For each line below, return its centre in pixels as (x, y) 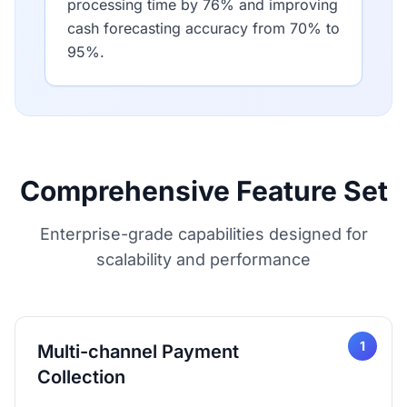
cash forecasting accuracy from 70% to (203, 28)
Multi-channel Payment (138, 352)
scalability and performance (203, 259)
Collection (81, 377)
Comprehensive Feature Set (203, 191)
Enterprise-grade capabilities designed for (203, 234)
